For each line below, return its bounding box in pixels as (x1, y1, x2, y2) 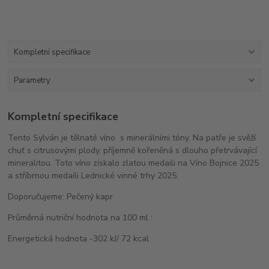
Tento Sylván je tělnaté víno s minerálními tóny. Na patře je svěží (8, 132, 256, 144)
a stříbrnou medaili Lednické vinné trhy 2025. (8, 170, 179, 182)
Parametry (13, 74, 50, 86)
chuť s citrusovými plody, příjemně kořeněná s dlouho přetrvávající (8, 145, 258, 157)
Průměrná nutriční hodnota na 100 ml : (8, 212, 153, 224)
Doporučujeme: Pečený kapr (8, 191, 113, 203)
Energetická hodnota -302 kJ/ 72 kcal (8, 233, 150, 245)
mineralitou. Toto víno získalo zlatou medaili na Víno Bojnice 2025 (8, 157, 259, 169)
